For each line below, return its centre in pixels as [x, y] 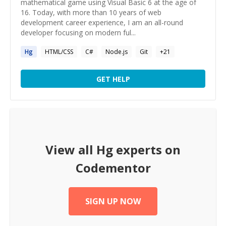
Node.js [117, 52]
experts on [147, 150]
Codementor [113, 168]
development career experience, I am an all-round [102, 22]
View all [71, 150]
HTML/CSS [59, 52]
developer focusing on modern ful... [78, 33]
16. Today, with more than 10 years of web [91, 12]
